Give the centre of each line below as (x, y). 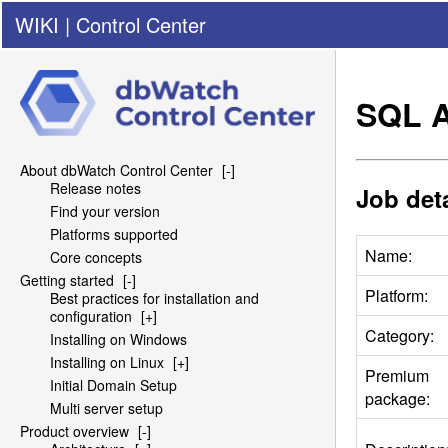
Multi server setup (106, 408)
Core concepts (96, 257)
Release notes (95, 188)
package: (397, 398)
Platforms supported (114, 234)
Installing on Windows (118, 339)
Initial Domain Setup (113, 385)
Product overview (74, 431)
